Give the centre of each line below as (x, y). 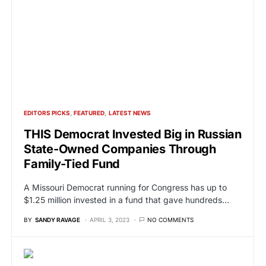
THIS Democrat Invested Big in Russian (133, 134)
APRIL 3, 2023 (110, 220)
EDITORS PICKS (47, 113)
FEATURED (89, 113)
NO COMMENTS (170, 220)
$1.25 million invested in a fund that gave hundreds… (126, 200)
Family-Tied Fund (72, 164)
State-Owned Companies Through (120, 149)
